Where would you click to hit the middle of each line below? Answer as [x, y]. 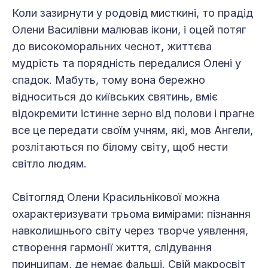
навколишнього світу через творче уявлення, [130, 231]
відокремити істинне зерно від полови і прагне [133, 114]
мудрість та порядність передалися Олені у [127, 63]
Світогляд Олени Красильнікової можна [116, 197]
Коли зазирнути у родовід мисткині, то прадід [133, 13]
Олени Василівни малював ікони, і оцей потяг [129, 30]
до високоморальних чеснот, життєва [112, 47]
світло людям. [49, 164]
